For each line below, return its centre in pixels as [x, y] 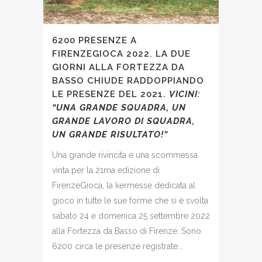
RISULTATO [136, 134]
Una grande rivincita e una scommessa [125, 155]
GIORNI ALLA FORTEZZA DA [118, 67]
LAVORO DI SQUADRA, [143, 121]
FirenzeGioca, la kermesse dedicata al [124, 185]
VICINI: [185, 94]
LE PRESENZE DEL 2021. [111, 94]
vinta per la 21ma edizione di [106, 170]
